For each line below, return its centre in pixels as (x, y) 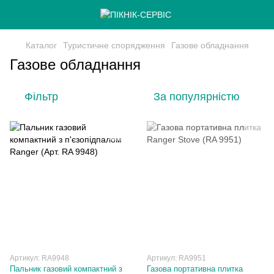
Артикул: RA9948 (39, 258)
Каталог (41, 45)
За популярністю (197, 97)
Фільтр (41, 97)
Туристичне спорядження (114, 45)
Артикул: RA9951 (176, 258)
